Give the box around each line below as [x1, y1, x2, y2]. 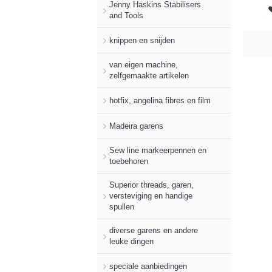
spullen [109, 202, 134, 211]
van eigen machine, [109, 60, 178, 69]
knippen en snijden [109, 35, 175, 45]
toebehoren [109, 157, 148, 166]
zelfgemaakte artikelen [109, 71, 189, 80]
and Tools [109, 11, 143, 20]
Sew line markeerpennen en [109, 146, 206, 155]
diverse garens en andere [109, 226, 198, 235]
